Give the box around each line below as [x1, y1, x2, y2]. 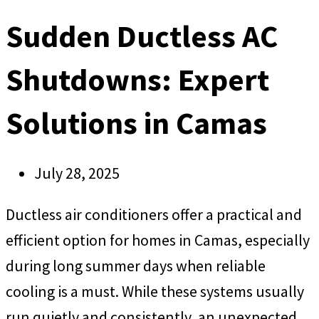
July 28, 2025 [34, 163, 120, 184]
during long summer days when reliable [6, 256, 266, 276]
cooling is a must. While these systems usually [6, 281, 304, 301]
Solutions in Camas [6, 103, 267, 143]
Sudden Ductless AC [6, 16, 278, 56]
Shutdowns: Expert [6, 60, 269, 100]
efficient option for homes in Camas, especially [6, 230, 310, 250]
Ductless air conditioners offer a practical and [6, 204, 302, 224]
